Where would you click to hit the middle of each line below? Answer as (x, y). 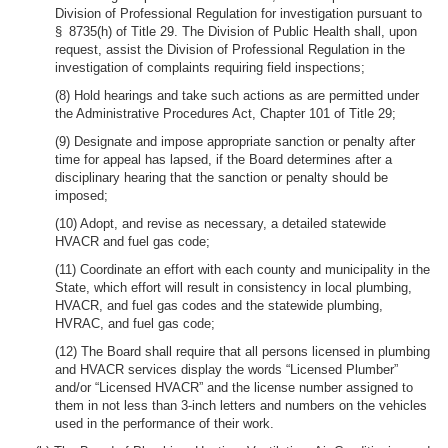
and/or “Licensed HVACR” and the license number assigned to (234, 387)
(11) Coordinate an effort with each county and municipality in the (242, 269)
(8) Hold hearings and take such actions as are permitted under (237, 95)
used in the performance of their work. (164, 423)
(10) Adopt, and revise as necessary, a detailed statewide (220, 223)
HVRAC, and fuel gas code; (135, 323)
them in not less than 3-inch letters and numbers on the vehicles (241, 405)
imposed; (81, 195)
